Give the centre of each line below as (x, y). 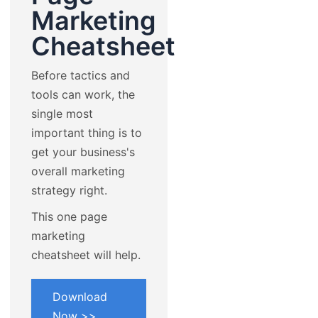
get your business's (83, 152)
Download (80, 296)
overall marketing (78, 171)
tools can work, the (83, 94)
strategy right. (70, 190)
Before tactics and (81, 75)
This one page (70, 216)
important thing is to (87, 132)
